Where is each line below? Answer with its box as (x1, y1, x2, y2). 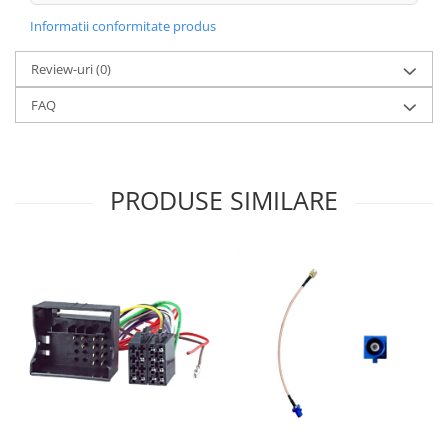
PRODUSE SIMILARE (110, 182, 338, 217)
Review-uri (31, 59, 96, 78)
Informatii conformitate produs (30, 16, 216, 35)
